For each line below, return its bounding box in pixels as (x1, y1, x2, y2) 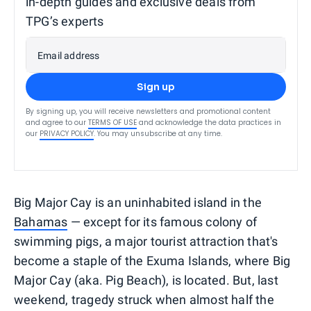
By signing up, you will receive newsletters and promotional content (26, 106, 271, 117)
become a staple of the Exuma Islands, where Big (14, 253, 291, 268)
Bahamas (14, 214, 68, 229)
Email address (37, 49, 100, 61)
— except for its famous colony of (67, 214, 258, 229)
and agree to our (26, 117, 86, 128)
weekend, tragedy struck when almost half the (14, 292, 274, 307)
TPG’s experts (26, 13, 104, 28)
